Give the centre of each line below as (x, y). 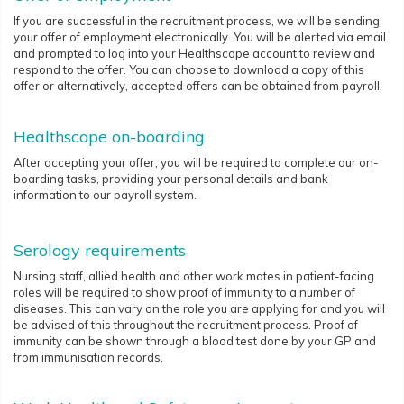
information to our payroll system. (105, 194)
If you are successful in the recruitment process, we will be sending (197, 20)
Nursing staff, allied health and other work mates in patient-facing (194, 275)
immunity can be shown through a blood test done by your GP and (195, 340)
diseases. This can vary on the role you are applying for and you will (199, 308)
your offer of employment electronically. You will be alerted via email (200, 37)
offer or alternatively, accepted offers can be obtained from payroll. (198, 85)
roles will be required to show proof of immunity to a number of (184, 292)
